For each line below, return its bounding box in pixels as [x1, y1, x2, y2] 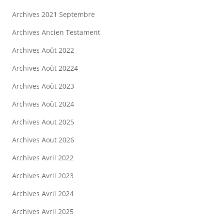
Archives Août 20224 [12, 63, 78, 73]
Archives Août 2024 [12, 99, 74, 109]
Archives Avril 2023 [12, 171, 74, 181]
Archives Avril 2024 [12, 189, 74, 199]
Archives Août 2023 [12, 81, 74, 91]
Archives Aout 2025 [12, 117, 74, 127]
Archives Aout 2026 [12, 135, 74, 145]
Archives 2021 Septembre [12, 10, 95, 19]
